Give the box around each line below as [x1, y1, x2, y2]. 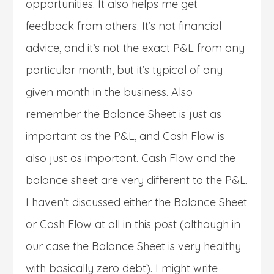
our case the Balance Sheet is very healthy [26, 239, 242, 253]
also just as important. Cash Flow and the [26, 150, 236, 165]
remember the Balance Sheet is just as [26, 106, 222, 121]
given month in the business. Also [26, 84, 193, 99]
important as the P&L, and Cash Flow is [26, 128, 225, 143]
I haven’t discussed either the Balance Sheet [26, 194, 248, 209]
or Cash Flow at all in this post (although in [26, 217, 241, 231]
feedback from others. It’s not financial [26, 18, 222, 33]
